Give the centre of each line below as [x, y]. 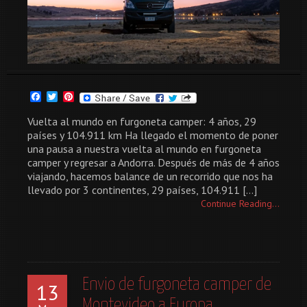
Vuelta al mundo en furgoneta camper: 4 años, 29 [142, 121]
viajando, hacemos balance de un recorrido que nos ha [150, 176]
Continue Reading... [240, 203]
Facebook [63, 96]
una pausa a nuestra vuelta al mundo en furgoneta [144, 148]
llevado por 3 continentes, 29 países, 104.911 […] [142, 189]
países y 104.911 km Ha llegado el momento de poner [153, 135]
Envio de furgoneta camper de [177, 284]
